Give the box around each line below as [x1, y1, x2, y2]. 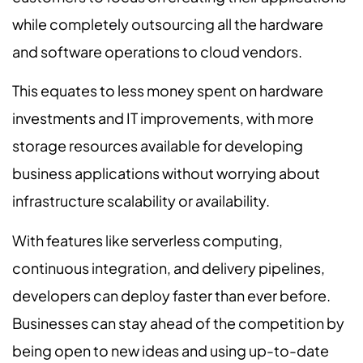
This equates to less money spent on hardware [12, 81, 323, 100]
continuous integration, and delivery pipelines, [12, 258, 325, 277]
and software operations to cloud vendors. [12, 41, 302, 61]
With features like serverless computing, [12, 230, 283, 250]
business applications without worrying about [12, 164, 320, 183]
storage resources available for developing [12, 136, 303, 156]
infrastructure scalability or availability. [12, 191, 270, 211]
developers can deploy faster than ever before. [12, 285, 331, 305]
